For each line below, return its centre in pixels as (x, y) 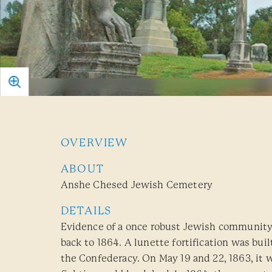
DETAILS (86, 211)
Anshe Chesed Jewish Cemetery (136, 185)
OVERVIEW (94, 143)
